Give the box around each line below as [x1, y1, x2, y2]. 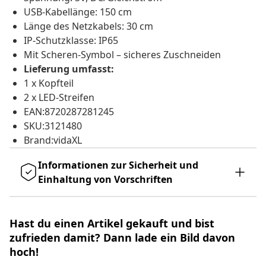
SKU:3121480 [24, 119, 82, 133]
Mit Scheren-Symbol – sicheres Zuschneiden [24, 48, 221, 62]
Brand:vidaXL [24, 134, 82, 147]
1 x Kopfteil [24, 77, 74, 90]
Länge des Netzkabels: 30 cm [24, 20, 153, 33]
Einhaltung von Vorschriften [38, 173, 173, 186]
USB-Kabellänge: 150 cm [24, 5, 132, 19]
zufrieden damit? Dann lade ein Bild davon [9, 230, 235, 245]
